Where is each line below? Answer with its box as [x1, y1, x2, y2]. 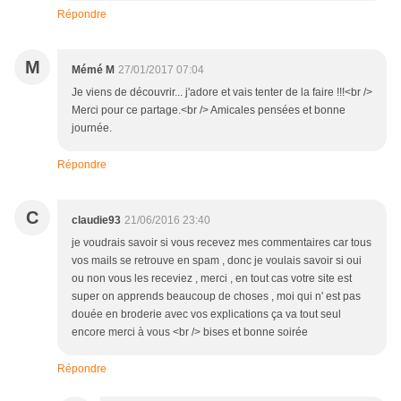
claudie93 [72, 214, 121, 227]
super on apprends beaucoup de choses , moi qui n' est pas [72, 290, 361, 303]
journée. [72, 122, 112, 135]
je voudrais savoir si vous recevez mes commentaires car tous [72, 236, 371, 250]
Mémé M [72, 64, 115, 77]
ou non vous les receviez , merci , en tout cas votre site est [72, 272, 352, 286]
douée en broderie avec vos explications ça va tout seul [72, 308, 341, 321]
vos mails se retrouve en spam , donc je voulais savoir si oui [72, 254, 362, 268]
